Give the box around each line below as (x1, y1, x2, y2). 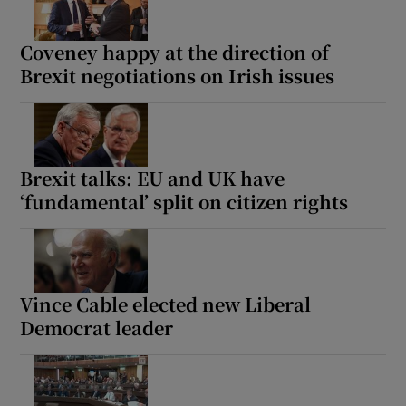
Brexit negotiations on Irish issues (20, 62, 335, 89)
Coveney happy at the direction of (20, 38, 330, 65)
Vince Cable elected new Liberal (20, 290, 312, 317)
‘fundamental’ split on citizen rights (20, 188, 349, 215)
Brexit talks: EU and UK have (20, 164, 285, 191)
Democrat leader (20, 314, 174, 341)
